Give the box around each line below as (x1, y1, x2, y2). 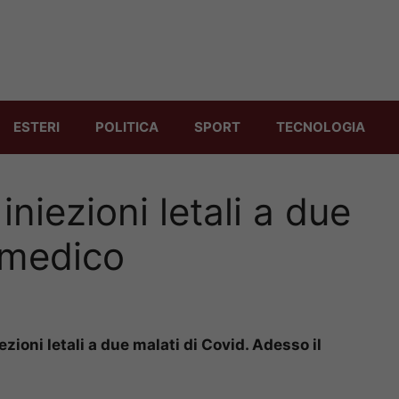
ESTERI (13, 118, 60, 135)
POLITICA (95, 118, 159, 135)
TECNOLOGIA (276, 118, 365, 135)
